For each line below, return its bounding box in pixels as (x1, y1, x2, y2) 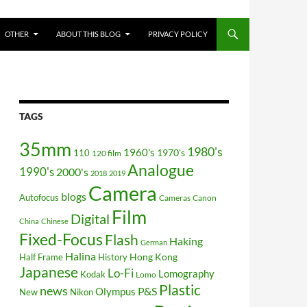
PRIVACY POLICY (148, 29, 208, 38)
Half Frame (19, 251, 63, 262)
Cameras (159, 192, 191, 203)
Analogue (127, 160, 194, 180)
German (140, 237, 167, 247)
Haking (169, 234, 203, 247)
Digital (71, 210, 110, 227)
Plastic (159, 280, 201, 299)
